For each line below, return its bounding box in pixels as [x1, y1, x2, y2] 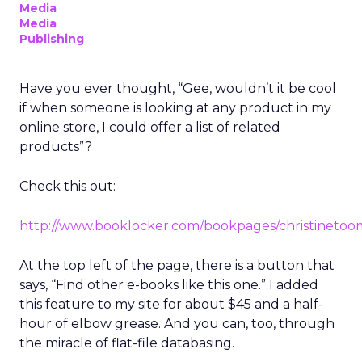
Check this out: [19, 179, 116, 194]
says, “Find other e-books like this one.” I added [19, 277, 318, 293]
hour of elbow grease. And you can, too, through [19, 316, 335, 331]
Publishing [19, 32, 84, 46]
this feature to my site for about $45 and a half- [19, 297, 323, 312]
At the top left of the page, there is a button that [19, 258, 335, 273]
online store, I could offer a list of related [19, 120, 280, 135]
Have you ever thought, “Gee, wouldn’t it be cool [19, 81, 336, 96]
